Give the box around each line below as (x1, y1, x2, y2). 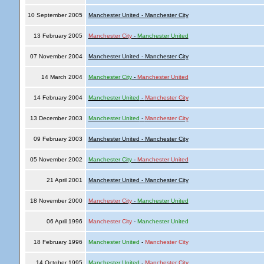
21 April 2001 (44, 177, 84, 183)
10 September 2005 (25, 12, 84, 18)
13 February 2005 (31, 32, 84, 39)
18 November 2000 (28, 197, 84, 204)
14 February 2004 (31, 94, 84, 101)
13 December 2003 (28, 115, 84, 121)
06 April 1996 (44, 218, 84, 225)
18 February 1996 (31, 239, 84, 245)
